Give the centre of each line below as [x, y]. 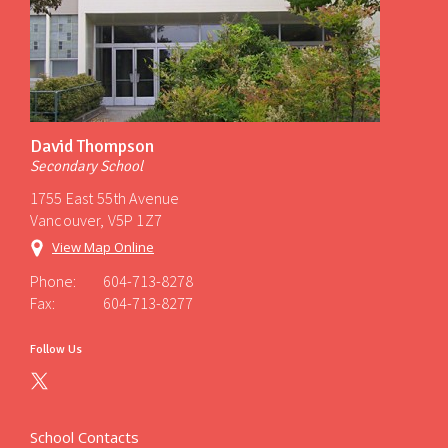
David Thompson [92, 146]
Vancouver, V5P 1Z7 [96, 220]
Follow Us [56, 349]
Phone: [53, 281]
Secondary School [86, 166]
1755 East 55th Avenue [105, 198]
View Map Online [103, 247]
